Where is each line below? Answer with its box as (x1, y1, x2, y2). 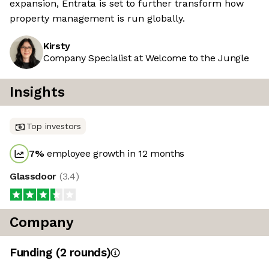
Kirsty (43, 40, 71, 52)
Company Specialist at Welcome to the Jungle (43, 52, 249, 64)
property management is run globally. (10, 13, 185, 25)
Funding (10, 246, 56, 260)
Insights (10, 84, 65, 101)
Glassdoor (10, 171, 59, 183)
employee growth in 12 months (44, 148, 185, 160)
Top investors (26, 121, 81, 131)
